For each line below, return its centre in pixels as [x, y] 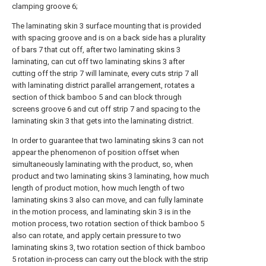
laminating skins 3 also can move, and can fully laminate [107, 200]
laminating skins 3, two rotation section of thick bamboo [109, 247]
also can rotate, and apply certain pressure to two [96, 235]
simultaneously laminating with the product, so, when [102, 164]
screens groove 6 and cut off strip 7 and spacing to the [106, 109]
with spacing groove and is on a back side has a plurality [109, 38]
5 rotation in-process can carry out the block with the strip [110, 259]
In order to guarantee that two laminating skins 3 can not [108, 140]
